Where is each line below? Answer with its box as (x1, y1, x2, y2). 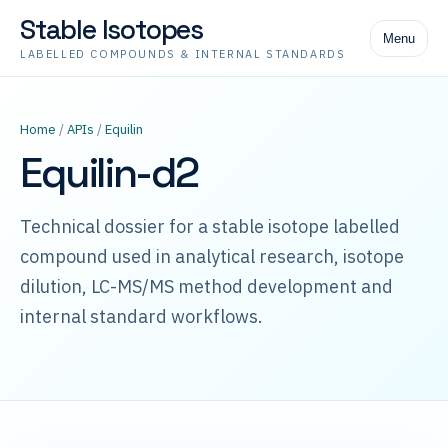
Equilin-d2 (20, 146, 198, 199)
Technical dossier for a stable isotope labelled (20, 215, 400, 238)
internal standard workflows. (20, 305, 263, 328)
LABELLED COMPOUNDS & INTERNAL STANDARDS (20, 47, 346, 61)
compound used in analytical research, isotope (20, 245, 404, 268)
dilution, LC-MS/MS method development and (20, 275, 393, 298)
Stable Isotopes (20, 12, 203, 47)
